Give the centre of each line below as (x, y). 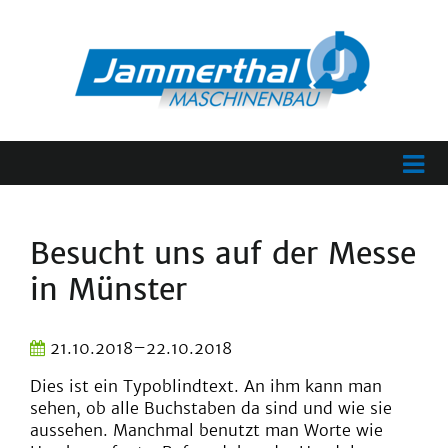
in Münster (108, 289)
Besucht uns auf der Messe (223, 253)
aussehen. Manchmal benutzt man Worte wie (206, 430)
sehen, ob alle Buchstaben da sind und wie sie (211, 408)
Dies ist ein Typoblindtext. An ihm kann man (206, 386)
